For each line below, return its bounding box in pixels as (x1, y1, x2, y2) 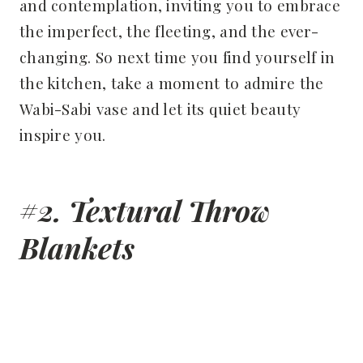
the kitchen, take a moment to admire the (19, 71, 324, 93)
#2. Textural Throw (19, 190, 270, 229)
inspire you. (19, 123, 106, 145)
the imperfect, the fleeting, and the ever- (19, 19, 318, 41)
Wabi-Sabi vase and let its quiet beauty (19, 97, 301, 119)
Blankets (19, 227, 135, 267)
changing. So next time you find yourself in (19, 45, 335, 67)
